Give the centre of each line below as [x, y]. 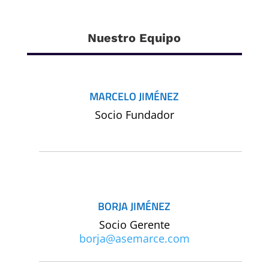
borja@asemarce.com [134, 239]
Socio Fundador [134, 115]
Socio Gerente [134, 225]
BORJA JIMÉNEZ [134, 207]
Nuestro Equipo [134, 38]
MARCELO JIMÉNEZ [134, 97]
